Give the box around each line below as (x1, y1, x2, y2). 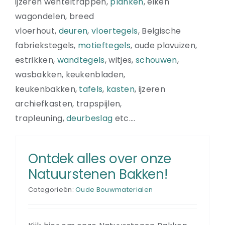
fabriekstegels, (15, 39, 78, 51)
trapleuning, (15, 112, 67, 124)
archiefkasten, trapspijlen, (15, 97, 122, 109)
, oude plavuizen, (130, 39, 197, 51)
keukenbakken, (15, 83, 79, 95)
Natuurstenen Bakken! (28, 165, 168, 183)
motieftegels (78, 39, 131, 51)
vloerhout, (15, 25, 59, 37)
